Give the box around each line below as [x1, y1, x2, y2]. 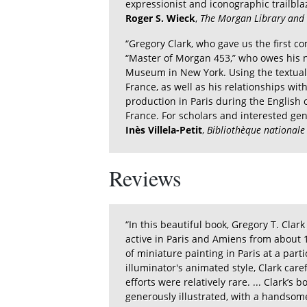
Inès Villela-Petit [125, 123, 202, 137]
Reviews [109, 163, 181, 193]
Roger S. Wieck [125, 12, 195, 25]
